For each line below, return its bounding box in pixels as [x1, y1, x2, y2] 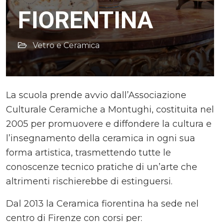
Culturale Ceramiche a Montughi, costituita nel [6, 104, 214, 115]
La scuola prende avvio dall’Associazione [6, 90, 186, 101]
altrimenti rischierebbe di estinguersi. [6, 176, 172, 187]
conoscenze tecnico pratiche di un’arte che [6, 162, 197, 172]
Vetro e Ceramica [33, 41, 100, 50]
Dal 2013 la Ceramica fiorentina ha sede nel [6, 198, 199, 209]
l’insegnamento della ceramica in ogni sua [6, 133, 195, 144]
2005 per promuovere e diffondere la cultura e [6, 118, 212, 129]
